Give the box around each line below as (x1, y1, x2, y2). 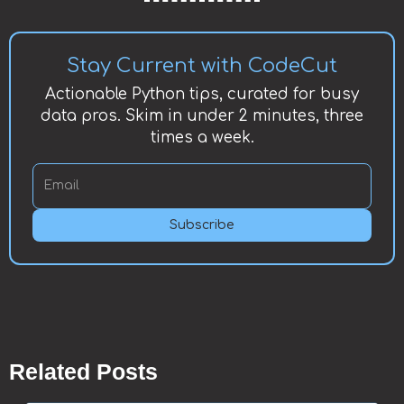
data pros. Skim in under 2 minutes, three (41, 106, 363, 124)
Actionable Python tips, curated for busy (45, 85, 359, 103)
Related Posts (9, 358, 158, 384)
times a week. (150, 128, 254, 146)
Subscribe (170, 217, 234, 232)
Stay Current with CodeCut (67, 54, 337, 77)
